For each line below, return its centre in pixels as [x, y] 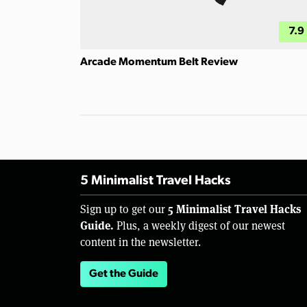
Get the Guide [124, 274]
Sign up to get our [124, 209]
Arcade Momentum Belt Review [159, 62]
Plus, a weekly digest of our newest [199, 225]
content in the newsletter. [140, 242]
